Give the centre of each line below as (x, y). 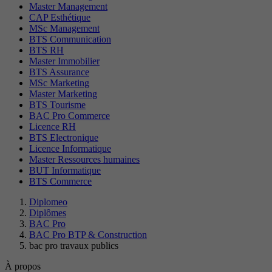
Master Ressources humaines (84, 160)
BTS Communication (70, 39)
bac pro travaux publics (74, 246)
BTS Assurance (59, 72)
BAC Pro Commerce (70, 116)
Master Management (68, 7)
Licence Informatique (70, 149)
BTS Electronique (64, 138)
